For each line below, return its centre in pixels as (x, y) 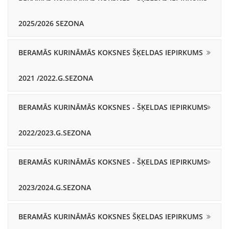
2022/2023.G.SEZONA (55, 133)
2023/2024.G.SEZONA (55, 187)
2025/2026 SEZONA (51, 23)
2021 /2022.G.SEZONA (56, 78)
